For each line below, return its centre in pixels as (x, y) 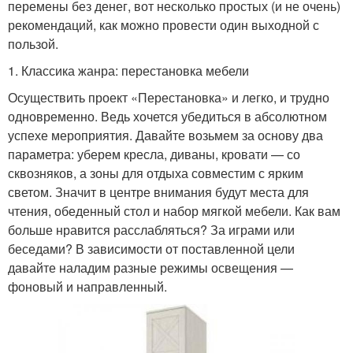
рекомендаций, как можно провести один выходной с (163, 24)
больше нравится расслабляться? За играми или (151, 229)
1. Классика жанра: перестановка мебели (128, 70)
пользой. (33, 43)
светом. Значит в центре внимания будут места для (158, 191)
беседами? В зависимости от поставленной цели (151, 248)
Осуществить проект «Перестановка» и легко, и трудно (169, 97)
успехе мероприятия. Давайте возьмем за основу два (165, 135)
